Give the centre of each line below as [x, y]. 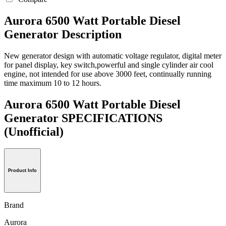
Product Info [22, 171]
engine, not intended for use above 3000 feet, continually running [108, 74]
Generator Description [63, 34]
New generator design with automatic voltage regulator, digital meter [113, 55]
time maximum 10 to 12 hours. [53, 83]
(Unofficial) [34, 131]
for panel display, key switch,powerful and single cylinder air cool [109, 65]
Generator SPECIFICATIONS [83, 118]
